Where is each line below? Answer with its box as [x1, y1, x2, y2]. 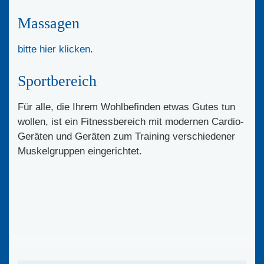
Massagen [18, 14, 80, 32]
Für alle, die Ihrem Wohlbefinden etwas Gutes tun [18, 101, 235, 113]
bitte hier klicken [18, 43, 90, 55]
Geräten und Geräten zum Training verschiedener [18, 130, 235, 142]
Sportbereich [18, 72, 97, 90]
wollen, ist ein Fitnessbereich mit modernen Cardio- [18, 115, 244, 127]
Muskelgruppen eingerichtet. [18, 145, 142, 157]
